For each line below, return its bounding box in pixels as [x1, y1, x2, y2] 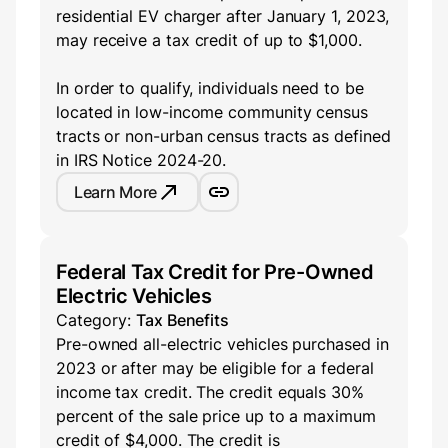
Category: [56, 310, 136, 331]
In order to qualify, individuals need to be [56, 78, 364, 99]
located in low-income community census [56, 102, 368, 123]
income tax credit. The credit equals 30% [56, 382, 364, 403]
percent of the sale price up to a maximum [56, 406, 376, 427]
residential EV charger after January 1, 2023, [56, 6, 390, 27]
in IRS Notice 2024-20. [56, 150, 227, 171]
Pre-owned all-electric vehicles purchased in [56, 334, 389, 355]
